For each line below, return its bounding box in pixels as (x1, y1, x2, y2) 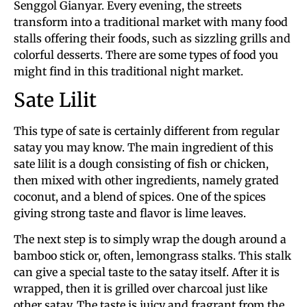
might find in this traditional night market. (14, 64, 243, 78)
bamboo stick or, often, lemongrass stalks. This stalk (14, 249, 291, 263)
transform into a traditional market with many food (14, 14, 288, 29)
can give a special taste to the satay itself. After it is (14, 265, 280, 280)
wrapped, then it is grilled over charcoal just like (14, 282, 267, 296)
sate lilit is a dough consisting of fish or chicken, (14, 157, 269, 171)
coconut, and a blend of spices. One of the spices (14, 190, 266, 204)
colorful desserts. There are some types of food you (14, 47, 278, 62)
